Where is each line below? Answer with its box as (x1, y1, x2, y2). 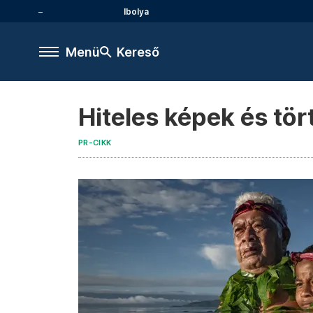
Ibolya (124, 6, 149, 17)
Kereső (117, 44, 159, 59)
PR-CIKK (78, 138, 112, 147)
